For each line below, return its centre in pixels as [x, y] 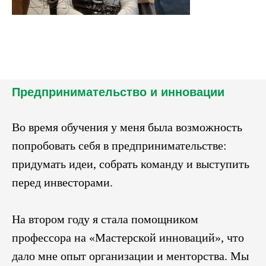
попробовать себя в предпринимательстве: [119, 145]
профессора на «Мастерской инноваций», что [128, 237]
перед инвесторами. [62, 182]
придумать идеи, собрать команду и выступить [131, 164]
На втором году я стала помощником [105, 219]
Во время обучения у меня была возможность [127, 127]
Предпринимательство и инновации [118, 92]
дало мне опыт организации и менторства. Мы [130, 256]
